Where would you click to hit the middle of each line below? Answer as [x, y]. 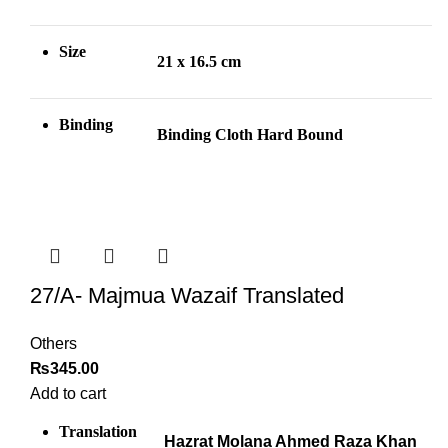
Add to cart [68, 394]
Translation [98, 432]
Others [53, 344]
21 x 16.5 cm [199, 62]
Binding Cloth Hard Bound [250, 135]
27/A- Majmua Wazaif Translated [187, 296]
